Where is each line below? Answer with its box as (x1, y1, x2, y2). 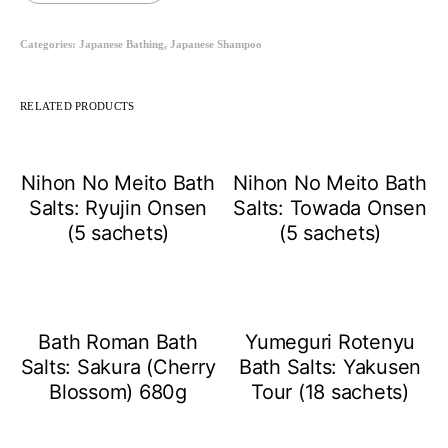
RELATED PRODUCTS (20, 100, 135, 112)
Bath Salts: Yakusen (238, 354, 422, 379)
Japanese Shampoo (170, 38, 262, 50)
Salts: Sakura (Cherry (20, 354, 216, 379)
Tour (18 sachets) (251, 379, 409, 404)
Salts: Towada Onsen (233, 196, 427, 220)
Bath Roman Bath (38, 329, 198, 354)
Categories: (20, 38, 79, 50)
